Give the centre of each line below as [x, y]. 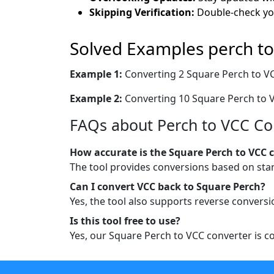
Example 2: [97, 98]
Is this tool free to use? [125, 220]
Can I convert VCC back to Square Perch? [168, 186]
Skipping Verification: [142, 12]
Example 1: [97, 74]
